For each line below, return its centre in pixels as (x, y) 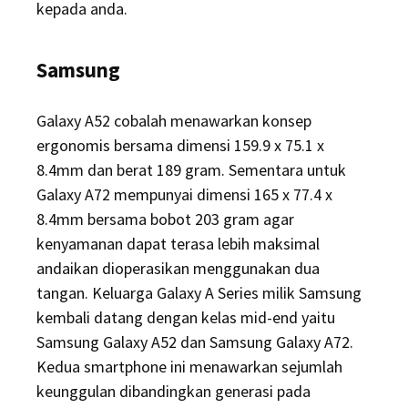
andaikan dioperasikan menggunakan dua (178, 269)
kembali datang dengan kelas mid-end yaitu (186, 318)
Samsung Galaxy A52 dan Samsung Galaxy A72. (195, 342)
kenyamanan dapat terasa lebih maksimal (178, 244)
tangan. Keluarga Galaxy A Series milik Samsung (199, 293)
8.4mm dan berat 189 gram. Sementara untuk (191, 170)
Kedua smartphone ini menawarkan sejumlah (189, 367)
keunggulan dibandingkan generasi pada (173, 392)
